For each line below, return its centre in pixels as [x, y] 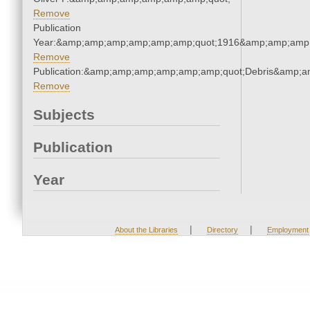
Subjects [64, 115]
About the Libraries [146, 230]
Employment [288, 230]
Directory [222, 230]
